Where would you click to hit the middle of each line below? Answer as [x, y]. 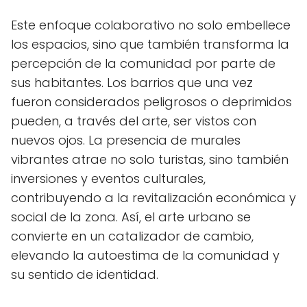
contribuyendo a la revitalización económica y [153, 197]
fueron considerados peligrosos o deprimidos [151, 101]
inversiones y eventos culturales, [108, 178]
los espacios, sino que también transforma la [150, 44]
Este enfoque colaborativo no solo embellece [151, 25]
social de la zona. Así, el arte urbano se [131, 217]
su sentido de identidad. [85, 274]
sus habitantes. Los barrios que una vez [132, 82]
